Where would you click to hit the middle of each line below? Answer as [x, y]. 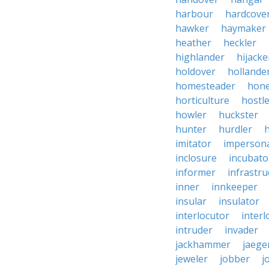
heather [193, 43]
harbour [194, 14]
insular [191, 201]
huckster [238, 115]
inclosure [196, 158]
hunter [191, 129]
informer [195, 172]
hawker [192, 28]
